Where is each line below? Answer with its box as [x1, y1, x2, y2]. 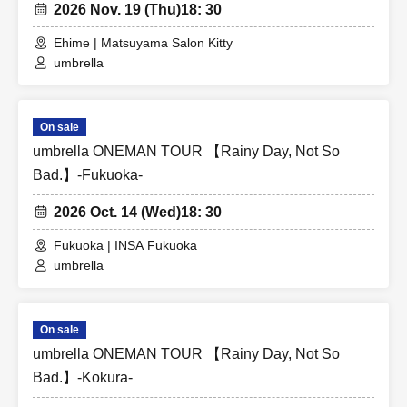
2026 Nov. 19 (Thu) [54, 2, 181, 18]
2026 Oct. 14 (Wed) [54, 204, 181, 221]
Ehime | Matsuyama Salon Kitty [54, 35, 233, 51]
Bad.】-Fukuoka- [33, 167, 143, 184]
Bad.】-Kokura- [33, 370, 133, 386]
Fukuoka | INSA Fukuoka [54, 238, 197, 253]
